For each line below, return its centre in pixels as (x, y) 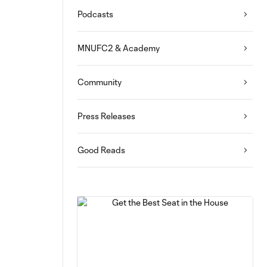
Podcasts (95, 14)
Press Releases (106, 116)
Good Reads (101, 150)
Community (100, 82)
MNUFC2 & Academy (119, 48)
